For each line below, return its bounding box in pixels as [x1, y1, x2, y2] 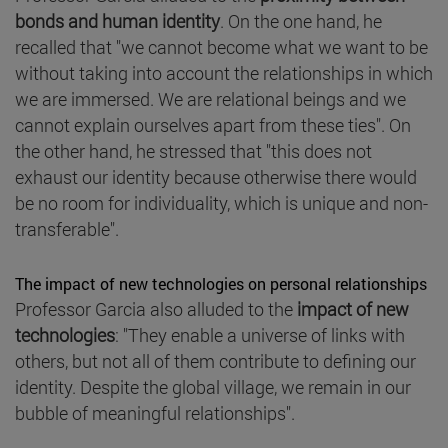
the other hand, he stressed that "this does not [15, 138, 372, 163]
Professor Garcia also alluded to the [15, 296, 297, 321]
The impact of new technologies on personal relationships [15, 272, 427, 294]
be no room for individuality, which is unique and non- [15, 190, 428, 215]
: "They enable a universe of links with [115, 322, 405, 347]
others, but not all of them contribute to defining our [15, 348, 416, 373]
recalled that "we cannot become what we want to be [15, 34, 428, 59]
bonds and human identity [15, 8, 220, 33]
